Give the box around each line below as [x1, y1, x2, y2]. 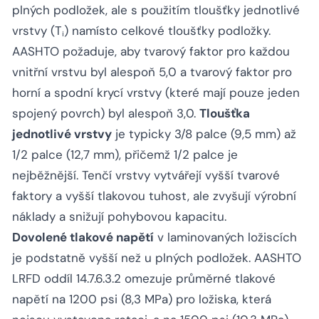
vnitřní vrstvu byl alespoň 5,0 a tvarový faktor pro [12, 64, 292, 80]
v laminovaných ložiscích [154, 229, 297, 246]
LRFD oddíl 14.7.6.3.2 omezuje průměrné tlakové [12, 271, 276, 287]
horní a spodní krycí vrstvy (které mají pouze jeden [12, 85, 300, 101]
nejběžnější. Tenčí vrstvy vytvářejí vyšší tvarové [12, 167, 280, 184]
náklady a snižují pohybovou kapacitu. [12, 209, 226, 225]
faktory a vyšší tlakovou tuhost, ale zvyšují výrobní [12, 188, 296, 204]
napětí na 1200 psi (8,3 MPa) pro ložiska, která [12, 291, 271, 308]
